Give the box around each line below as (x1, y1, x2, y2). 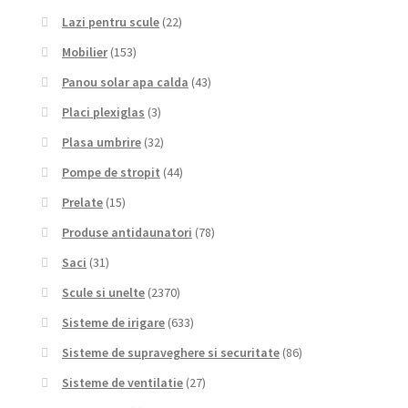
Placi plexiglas (61, 104, 145, 121)
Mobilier (61, 44, 107, 61)
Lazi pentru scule (61, 14, 159, 31)
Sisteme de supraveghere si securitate (61, 344, 280, 362)
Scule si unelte (61, 284, 145, 301)
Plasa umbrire (61, 134, 141, 151)
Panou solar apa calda (61, 74, 189, 91)
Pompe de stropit (61, 164, 160, 181)
